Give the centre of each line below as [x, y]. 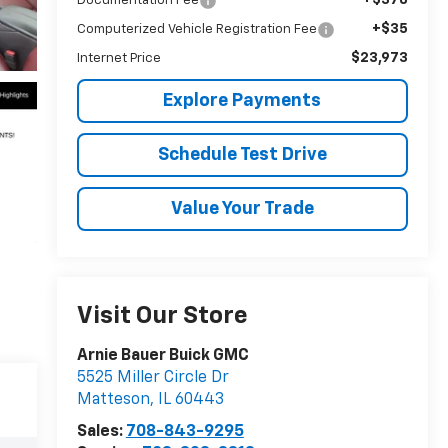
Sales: [101, 432]
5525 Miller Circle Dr [152, 378]
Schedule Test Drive [242, 154]
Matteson [113, 400]
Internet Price [118, 58]
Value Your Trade [242, 208]
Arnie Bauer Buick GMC [162, 356]
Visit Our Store [162, 316]
